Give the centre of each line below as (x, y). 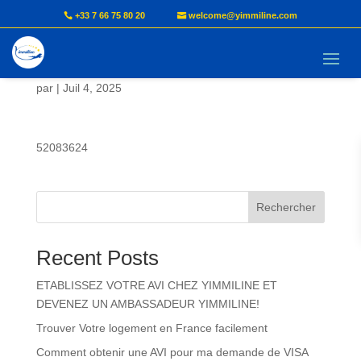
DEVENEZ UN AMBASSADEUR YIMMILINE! (147, 304)
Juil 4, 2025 (92, 88)
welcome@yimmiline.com (243, 15)
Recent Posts (97, 258)
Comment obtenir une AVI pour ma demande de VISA (172, 352)
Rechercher (286, 207)
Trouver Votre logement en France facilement (151, 328)
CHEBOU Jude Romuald (170, 58)
